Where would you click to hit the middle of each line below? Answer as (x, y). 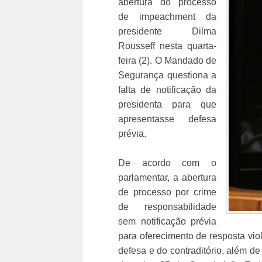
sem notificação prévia (167, 221)
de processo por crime (167, 192)
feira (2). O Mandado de (167, 61)
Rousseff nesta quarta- (167, 46)
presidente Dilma (167, 31)
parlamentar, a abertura (167, 177)
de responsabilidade (167, 207)
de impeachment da (167, 17)
